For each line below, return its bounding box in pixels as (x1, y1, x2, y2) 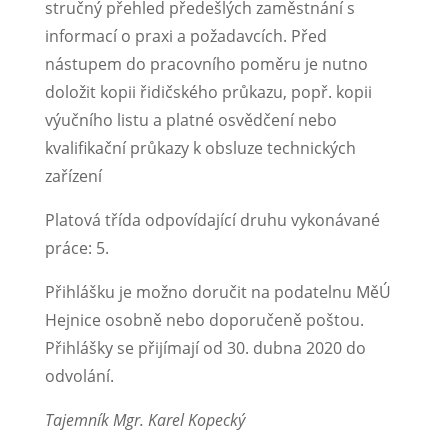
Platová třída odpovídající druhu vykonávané (44, 208, 380, 231)
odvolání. (44, 364, 114, 387)
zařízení (44, 164, 102, 187)
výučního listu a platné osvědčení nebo (44, 108, 337, 131)
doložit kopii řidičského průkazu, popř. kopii (44, 80, 372, 103)
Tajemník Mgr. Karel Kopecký (44, 408, 245, 431)
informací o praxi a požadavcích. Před (44, 24, 327, 47)
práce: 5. (44, 236, 109, 259)
